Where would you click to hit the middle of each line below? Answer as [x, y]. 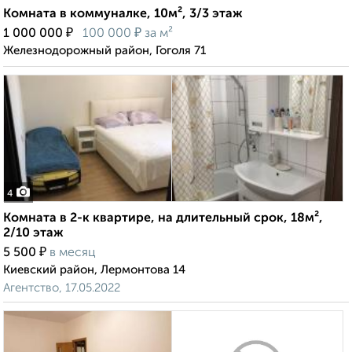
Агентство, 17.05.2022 [62, 288]
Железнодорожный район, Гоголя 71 [104, 51]
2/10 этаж [33, 234]
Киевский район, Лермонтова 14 [94, 270]
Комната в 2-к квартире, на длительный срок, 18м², [163, 219]
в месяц [73, 253]
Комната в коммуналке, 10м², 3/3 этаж [123, 15]
